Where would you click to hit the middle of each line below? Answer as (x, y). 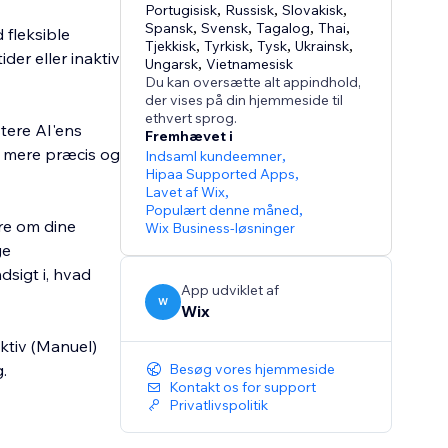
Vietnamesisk (250, 64)
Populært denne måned (222, 210)
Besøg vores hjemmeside (252, 369)
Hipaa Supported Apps (220, 174)
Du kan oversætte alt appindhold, (253, 82)
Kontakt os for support (243, 387)
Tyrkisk (227, 46)
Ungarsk (172, 64)
